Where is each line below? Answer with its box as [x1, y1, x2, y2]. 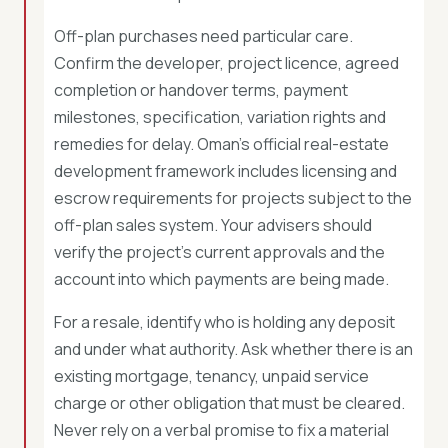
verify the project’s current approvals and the [54, 241, 385, 263]
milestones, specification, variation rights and [54, 106, 386, 128]
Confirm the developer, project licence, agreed [54, 52, 399, 74]
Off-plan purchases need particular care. [54, 25, 353, 47]
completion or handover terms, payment [54, 79, 348, 101]
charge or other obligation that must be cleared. [54, 392, 405, 414]
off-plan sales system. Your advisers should [54, 214, 372, 236]
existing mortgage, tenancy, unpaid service [54, 365, 369, 387]
